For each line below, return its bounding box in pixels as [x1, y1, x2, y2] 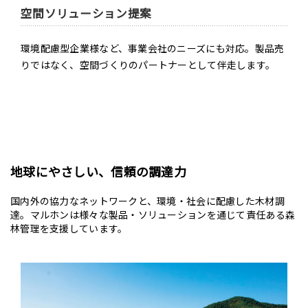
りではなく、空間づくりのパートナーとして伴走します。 [21, 58, 276, 71]
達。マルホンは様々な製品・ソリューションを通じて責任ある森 [10, 208, 296, 221]
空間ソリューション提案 [21, 5, 152, 21]
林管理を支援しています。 [10, 221, 128, 235]
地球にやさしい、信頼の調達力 [10, 162, 186, 180]
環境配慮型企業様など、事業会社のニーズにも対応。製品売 [21, 41, 285, 55]
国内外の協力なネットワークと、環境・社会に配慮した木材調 [10, 194, 285, 208]
